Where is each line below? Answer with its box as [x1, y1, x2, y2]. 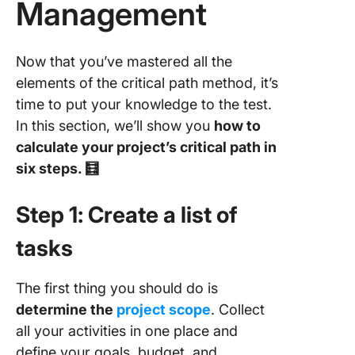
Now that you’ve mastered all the [16, 53, 232, 70]
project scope [116, 301, 211, 318]
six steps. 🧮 [16, 160, 99, 177]
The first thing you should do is [16, 280, 218, 296]
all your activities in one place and [16, 323, 238, 339]
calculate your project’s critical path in [16, 139, 277, 155]
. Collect [211, 301, 265, 318]
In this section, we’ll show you [16, 117, 214, 134]
